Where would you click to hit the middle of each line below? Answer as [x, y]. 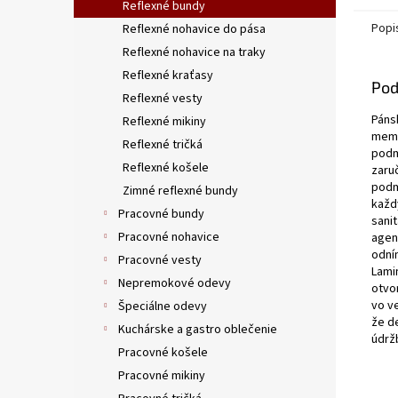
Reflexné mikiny [164, 122]
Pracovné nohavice [169, 238]
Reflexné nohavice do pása [194, 30]
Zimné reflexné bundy [180, 191]
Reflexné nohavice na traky [194, 53]
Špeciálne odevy [163, 307]
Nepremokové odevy [175, 284]
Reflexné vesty [163, 99]
